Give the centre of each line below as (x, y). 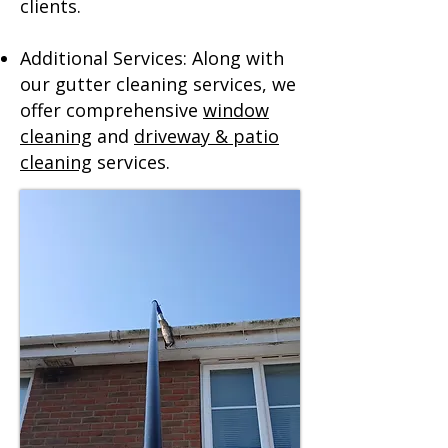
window (236, 110)
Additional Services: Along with (152, 58)
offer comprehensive (111, 110)
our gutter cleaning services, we (158, 84)
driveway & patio (206, 136)
